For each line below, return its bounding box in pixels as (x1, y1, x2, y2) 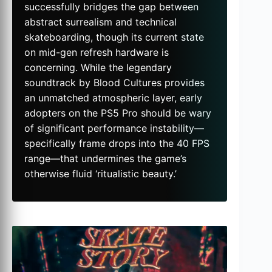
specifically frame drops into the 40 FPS (24, 137, 209, 150)
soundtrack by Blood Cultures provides (24, 76, 205, 89)
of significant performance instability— (24, 122, 204, 135)
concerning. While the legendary (24, 61, 172, 74)
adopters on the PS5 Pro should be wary (24, 107, 211, 120)
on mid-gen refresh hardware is (24, 46, 169, 59)
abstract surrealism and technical (24, 16, 177, 29)
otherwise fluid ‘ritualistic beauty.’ (24, 168, 177, 180)
